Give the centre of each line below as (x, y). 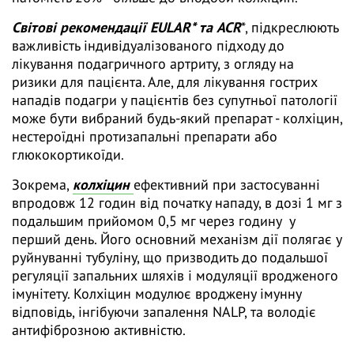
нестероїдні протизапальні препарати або (145, 137)
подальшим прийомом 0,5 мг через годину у (153, 221)
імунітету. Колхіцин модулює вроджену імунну (156, 294)
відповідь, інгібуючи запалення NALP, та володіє (164, 312)
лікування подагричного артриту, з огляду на (153, 64)
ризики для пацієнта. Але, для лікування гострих (165, 82)
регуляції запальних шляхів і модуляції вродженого (175, 276)
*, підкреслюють (290, 28)
